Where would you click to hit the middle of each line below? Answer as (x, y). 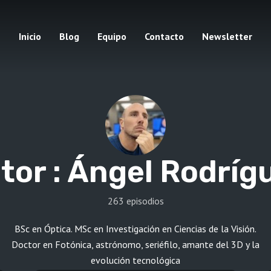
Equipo (112, 36)
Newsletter (227, 36)
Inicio (30, 36)
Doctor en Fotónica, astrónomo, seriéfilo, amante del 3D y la (135, 245)
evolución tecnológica (135, 260)
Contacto (164, 36)
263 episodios (135, 201)
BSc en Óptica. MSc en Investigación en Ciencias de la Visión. (135, 229)
